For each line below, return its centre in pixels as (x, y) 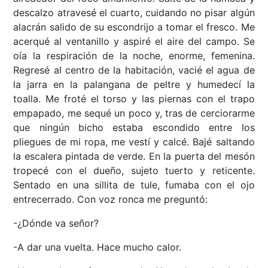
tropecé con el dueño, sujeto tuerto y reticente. (134, 171)
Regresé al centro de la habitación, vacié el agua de (134, 70)
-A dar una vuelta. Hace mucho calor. (98, 247)
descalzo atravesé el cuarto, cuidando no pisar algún (134, 13)
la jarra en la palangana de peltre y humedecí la (134, 85)
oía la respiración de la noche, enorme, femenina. (134, 56)
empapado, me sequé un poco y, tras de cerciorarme (134, 113)
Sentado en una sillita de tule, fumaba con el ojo (134, 185)
